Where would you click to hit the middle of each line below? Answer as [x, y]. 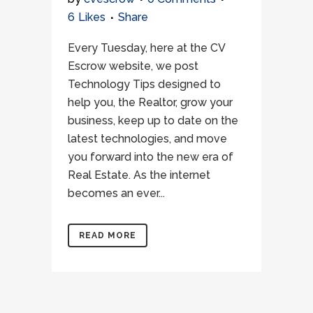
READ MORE [108, 235]
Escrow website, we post [133, 66]
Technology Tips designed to [144, 84]
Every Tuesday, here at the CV [146, 48]
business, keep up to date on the [153, 121]
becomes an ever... [116, 193]
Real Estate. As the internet [139, 175]
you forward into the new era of [151, 157]
